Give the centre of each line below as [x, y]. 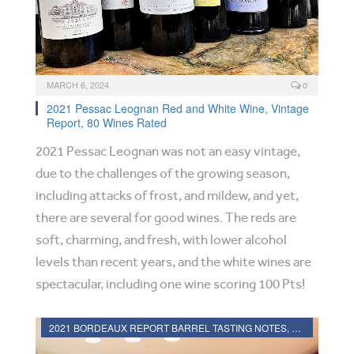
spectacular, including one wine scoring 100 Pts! [170, 284]
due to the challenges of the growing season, [163, 173]
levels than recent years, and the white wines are [173, 262]
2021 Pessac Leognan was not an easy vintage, [168, 151]
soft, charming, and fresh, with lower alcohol [161, 240]
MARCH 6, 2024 [78, 85]
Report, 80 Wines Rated [107, 122]
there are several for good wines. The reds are [166, 218]
